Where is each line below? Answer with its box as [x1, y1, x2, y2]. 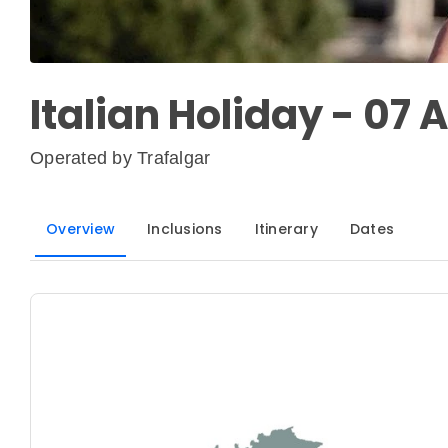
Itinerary [254, 219, 318, 240]
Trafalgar [137, 148, 211, 169]
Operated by [30, 148, 137, 169]
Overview [46, 219, 115, 240]
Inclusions [147, 219, 223, 240]
